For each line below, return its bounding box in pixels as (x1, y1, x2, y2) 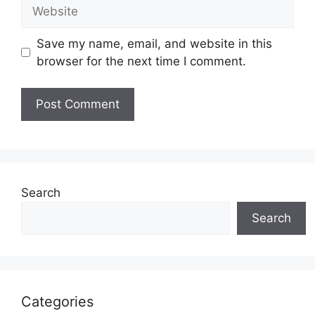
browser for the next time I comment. (36, 53, 246, 68)
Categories (21, 293, 94, 311)
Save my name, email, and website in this (36, 36, 272, 51)
